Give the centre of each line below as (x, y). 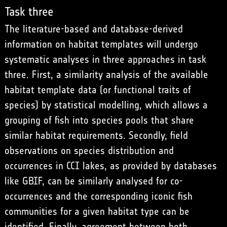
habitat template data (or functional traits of (98, 89)
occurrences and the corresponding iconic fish (98, 196)
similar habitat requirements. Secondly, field (96, 135)
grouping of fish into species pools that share (99, 120)
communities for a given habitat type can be (97, 211)
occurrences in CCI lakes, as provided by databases (110, 165)
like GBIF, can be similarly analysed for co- (93, 181)
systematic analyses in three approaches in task (105, 59)
